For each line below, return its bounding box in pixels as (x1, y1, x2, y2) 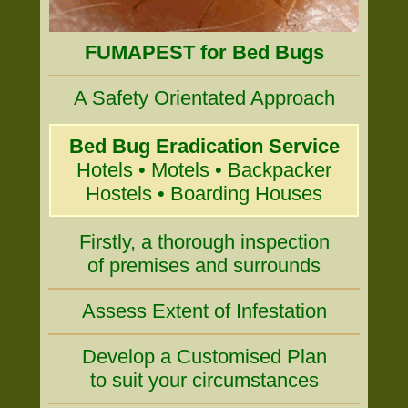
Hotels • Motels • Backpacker (76, 158, 331, 181)
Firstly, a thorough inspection (78, 230, 330, 253)
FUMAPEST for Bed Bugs (84, 41, 324, 64)
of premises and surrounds (87, 254, 321, 277)
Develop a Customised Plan (81, 345, 327, 368)
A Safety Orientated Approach (73, 87, 335, 109)
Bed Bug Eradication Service (68, 135, 340, 158)
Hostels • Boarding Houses (86, 182, 322, 205)
